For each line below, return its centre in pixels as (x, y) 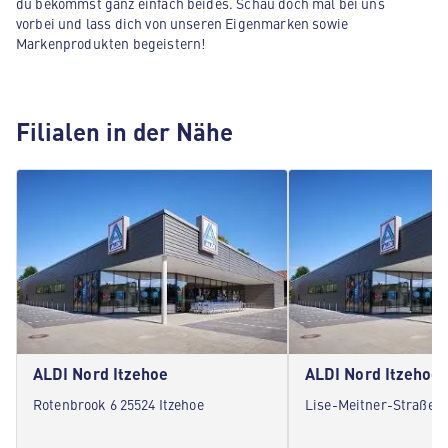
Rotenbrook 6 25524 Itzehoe (118, 404)
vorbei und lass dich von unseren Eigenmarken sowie (182, 23)
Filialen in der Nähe (124, 131)
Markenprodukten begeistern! (111, 43)
